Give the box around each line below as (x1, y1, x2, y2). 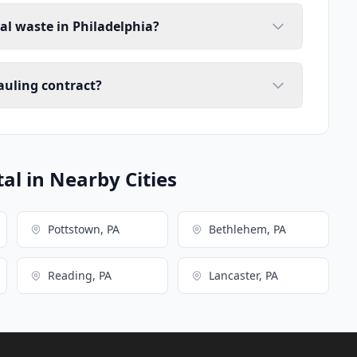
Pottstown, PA (47, 222, 120, 237)
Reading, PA (47, 268, 112, 284)
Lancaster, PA (208, 268, 278, 284)
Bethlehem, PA (208, 222, 286, 237)
